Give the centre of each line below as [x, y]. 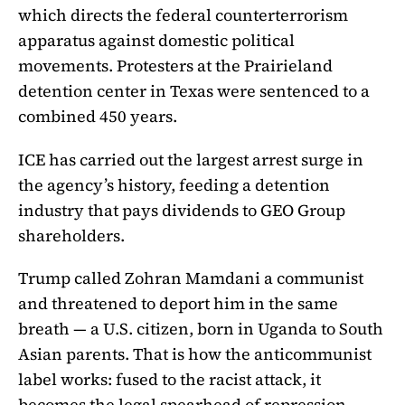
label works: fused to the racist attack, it [170, 380]
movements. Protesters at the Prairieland [175, 65]
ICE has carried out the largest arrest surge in [191, 159]
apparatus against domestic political [156, 40]
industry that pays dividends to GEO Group [182, 210]
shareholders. [71, 235]
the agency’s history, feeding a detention [174, 184]
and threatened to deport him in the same [178, 304]
